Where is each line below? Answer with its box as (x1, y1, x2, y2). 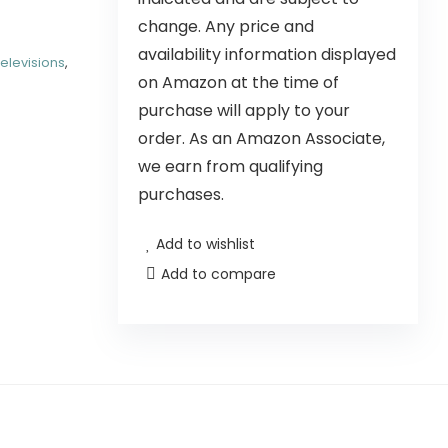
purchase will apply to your (138, 99, 350, 122)
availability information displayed (138, 43, 396, 66)
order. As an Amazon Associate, (138, 127, 385, 150)
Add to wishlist (156, 234, 255, 254)
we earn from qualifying (138, 155, 323, 178)
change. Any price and (138, 15, 314, 38)
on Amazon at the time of (138, 71, 339, 94)
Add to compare (161, 264, 276, 284)
